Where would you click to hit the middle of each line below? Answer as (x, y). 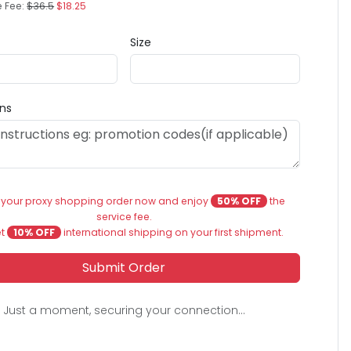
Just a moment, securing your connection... (124, 310)
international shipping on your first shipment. (172, 232)
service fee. (124, 217)
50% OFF (239, 201)
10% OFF (34, 232)
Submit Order (124, 268)
